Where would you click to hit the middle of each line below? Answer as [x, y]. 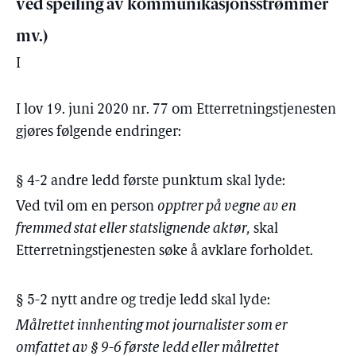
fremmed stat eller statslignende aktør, [133, 229]
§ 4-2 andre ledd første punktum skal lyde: [151, 182]
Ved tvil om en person [87, 207]
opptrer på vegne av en [227, 207]
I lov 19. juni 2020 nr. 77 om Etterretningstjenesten [176, 110]
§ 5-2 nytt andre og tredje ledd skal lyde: [143, 301]
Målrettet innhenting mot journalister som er [152, 326]
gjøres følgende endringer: [99, 132]
